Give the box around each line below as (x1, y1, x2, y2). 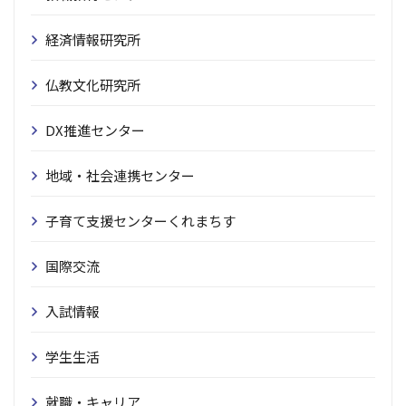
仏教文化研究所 (45, 75, 140, 94)
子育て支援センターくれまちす (45, 211, 236, 230)
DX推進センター (45, 121, 145, 140)
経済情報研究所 (45, 30, 140, 49)
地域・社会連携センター (45, 166, 195, 185)
